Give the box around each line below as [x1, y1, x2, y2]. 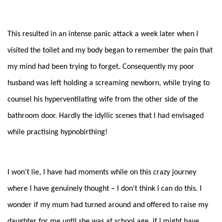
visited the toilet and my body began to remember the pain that [7, 46, 213, 55]
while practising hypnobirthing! [7, 128, 108, 136]
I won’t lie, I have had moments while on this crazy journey [7, 168, 196, 176]
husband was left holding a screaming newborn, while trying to [7, 79, 210, 87]
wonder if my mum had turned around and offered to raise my [7, 201, 208, 209]
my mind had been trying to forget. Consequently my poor [7, 62, 194, 71]
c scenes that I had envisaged [110, 111, 204, 120]
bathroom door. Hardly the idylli [7, 111, 110, 120]
